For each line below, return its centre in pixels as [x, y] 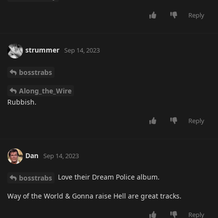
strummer [42, 50]
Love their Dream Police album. [108, 177]
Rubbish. [22, 102]
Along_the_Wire [45, 91]
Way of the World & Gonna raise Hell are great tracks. [94, 196]
